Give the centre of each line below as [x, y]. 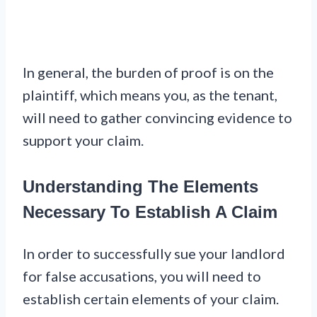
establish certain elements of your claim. [151, 299]
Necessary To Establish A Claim [150, 212]
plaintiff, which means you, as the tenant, [150, 95]
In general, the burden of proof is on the [148, 73]
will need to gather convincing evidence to [157, 118]
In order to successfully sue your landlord [154, 254]
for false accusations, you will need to [142, 276]
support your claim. [83, 140]
